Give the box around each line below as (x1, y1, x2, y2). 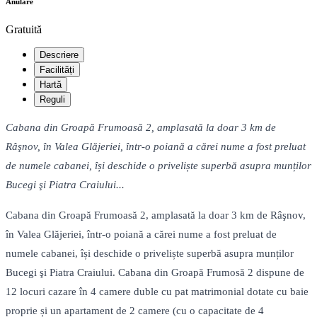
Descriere (40, 50, 79, 61)
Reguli (40, 94, 65, 105)
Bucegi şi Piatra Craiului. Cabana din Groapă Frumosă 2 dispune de (6, 267, 304, 279)
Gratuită (6, 23, 42, 36)
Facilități (40, 64, 74, 76)
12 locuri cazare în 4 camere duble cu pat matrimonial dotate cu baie (6, 286, 309, 298)
